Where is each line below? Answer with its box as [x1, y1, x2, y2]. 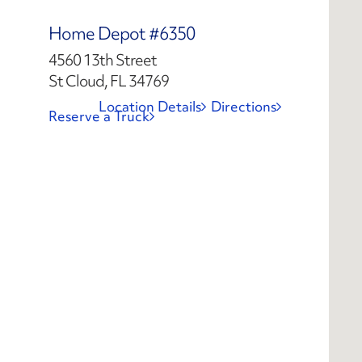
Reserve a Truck [48, 107, 149, 125]
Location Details [99, 97, 201, 116]
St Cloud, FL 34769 [48, 70, 169, 91]
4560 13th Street [48, 49, 157, 70]
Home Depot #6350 [48, 22, 195, 45]
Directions [211, 97, 276, 116]
